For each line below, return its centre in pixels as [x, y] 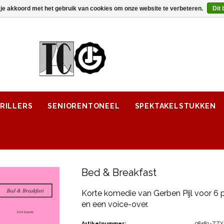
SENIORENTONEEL [84, 106]
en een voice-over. [115, 204]
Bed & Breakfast [119, 172]
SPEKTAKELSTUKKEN [175, 106]
